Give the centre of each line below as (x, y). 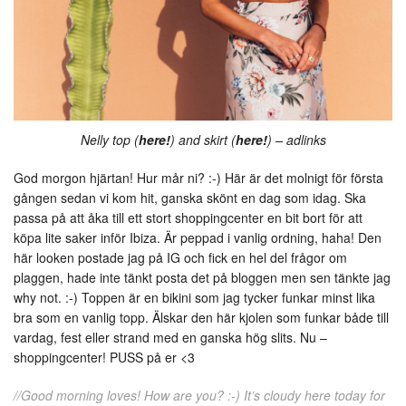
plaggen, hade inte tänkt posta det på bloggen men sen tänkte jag (202, 278)
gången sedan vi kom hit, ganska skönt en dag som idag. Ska (190, 198)
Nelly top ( (109, 140)
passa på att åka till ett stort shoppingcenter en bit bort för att (188, 218)
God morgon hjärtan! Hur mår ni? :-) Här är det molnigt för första (198, 178)
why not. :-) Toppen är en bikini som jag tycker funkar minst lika (194, 298)
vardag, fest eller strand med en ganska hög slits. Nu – (170, 338)
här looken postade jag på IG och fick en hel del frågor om (180, 258)
